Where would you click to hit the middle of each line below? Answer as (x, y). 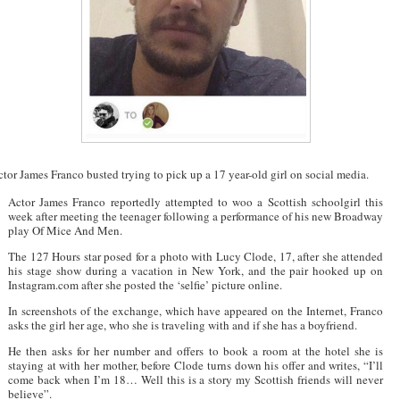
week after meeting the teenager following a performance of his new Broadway (196, 216)
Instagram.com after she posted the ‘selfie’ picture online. (145, 284)
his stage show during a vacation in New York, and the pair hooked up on (196, 270)
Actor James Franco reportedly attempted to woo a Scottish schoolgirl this (196, 201)
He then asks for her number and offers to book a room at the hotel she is (196, 350)
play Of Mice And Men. (65, 230)
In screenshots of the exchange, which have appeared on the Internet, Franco (196, 310)
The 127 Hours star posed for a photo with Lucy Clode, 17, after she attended (196, 256)
